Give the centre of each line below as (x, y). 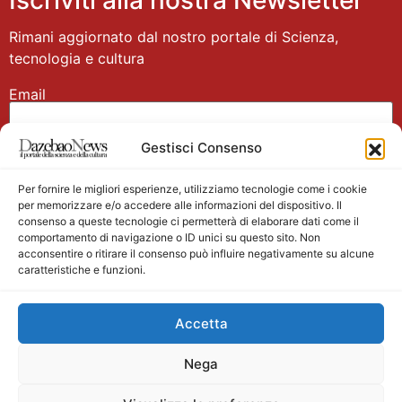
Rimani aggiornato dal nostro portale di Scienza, (174, 36)
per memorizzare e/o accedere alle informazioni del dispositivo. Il (180, 205)
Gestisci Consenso (201, 148)
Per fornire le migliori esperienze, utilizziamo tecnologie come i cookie (192, 189)
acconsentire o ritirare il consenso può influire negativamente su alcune (196, 253)
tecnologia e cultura (77, 58)
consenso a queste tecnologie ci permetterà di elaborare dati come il (188, 221)
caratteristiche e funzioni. (82, 270)
